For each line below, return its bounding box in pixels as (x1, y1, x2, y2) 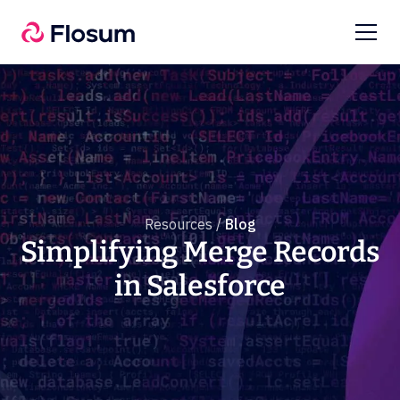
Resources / (144, 215, 221, 233)
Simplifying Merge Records (21, 235, 379, 269)
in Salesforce (114, 269, 286, 303)
